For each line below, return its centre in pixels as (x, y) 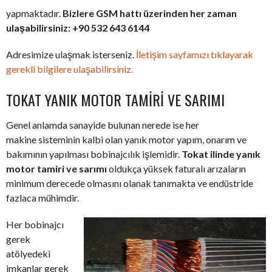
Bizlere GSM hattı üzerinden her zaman (150, 13)
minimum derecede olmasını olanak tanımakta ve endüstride (130, 183)
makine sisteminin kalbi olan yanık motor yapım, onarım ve (126, 140)
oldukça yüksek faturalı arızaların (176, 169)
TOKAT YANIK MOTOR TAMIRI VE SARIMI (115, 100)
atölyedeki (28, 254)
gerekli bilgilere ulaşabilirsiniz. (70, 69)
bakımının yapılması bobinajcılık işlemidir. (94, 154)
